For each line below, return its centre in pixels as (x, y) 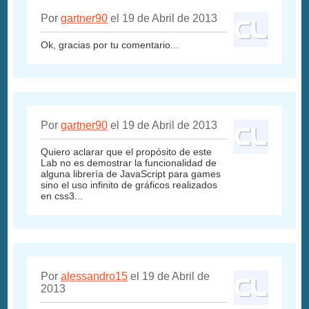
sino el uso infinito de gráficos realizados (129, 185)
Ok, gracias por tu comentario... (110, 45)
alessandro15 (94, 277)
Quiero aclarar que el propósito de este (127, 152)
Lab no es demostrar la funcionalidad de (129, 163)
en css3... (62, 196)
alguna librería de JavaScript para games (131, 174)
